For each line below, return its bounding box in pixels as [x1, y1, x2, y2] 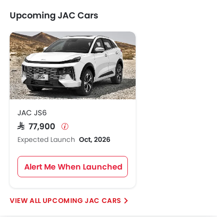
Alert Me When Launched [24, 161, 123, 172]
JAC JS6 [17, 108, 47, 118]
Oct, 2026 [79, 135, 110, 144]
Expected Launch [17, 135, 77, 144]
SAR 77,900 [17, 122, 60, 130]
